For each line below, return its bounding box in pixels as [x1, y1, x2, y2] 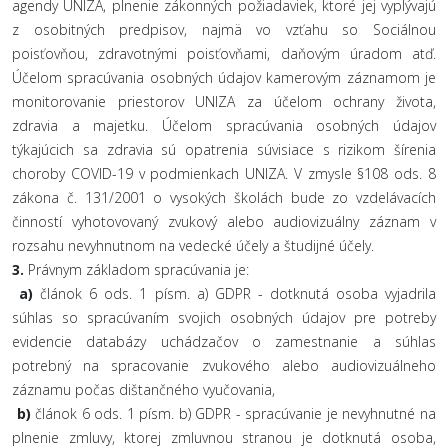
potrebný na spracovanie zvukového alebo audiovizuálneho [12, 356, 436, 375]
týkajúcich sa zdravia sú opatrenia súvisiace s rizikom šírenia [12, 140, 436, 159]
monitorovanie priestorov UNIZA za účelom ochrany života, [12, 92, 436, 111]
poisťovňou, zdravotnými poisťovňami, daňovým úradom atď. [12, 44, 436, 63]
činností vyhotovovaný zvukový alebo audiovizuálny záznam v [12, 212, 436, 231]
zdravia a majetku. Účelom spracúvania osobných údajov [12, 116, 436, 135]
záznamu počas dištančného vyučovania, [12, 380, 275, 399]
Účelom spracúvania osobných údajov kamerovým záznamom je [12, 68, 436, 87]
